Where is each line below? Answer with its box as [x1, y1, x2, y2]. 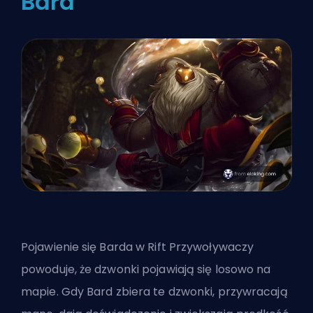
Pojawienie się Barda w [21, 238, 148, 255]
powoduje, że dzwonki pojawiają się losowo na [21, 261, 271, 277]
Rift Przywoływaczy [147, 238, 254, 255]
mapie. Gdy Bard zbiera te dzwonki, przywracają [21, 283, 288, 300]
